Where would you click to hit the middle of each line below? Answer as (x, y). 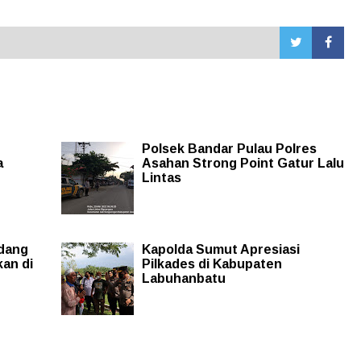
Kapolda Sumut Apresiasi (220, 249)
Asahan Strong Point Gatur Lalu (243, 163)
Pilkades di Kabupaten (212, 263)
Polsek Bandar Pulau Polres (229, 148)
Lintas (161, 177)
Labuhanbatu (183, 278)
